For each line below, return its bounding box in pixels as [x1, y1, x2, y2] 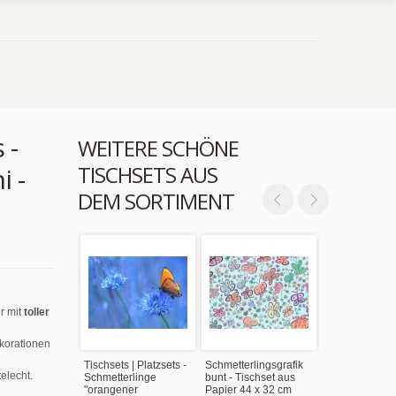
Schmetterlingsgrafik [205, 359, 303, 371]
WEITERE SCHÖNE [78, 133, 239, 163]
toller [24, 306, 49, 318]
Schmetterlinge [84, 371, 156, 384]
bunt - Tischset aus [205, 371, 295, 384]
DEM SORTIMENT [78, 187, 234, 216]
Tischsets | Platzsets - [84, 359, 187, 371]
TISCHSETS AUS [78, 160, 217, 189]
